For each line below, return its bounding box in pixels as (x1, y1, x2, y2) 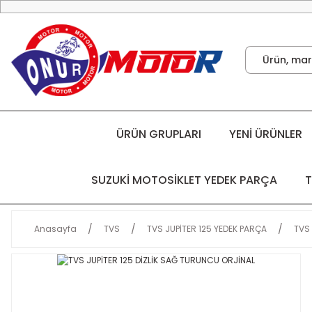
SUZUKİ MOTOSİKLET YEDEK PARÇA (91, 171, 277, 188)
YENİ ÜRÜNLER (228, 125, 302, 142)
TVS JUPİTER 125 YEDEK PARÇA (147, 222, 267, 235)
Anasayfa (34, 222, 77, 235)
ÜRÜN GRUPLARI (116, 125, 201, 142)
